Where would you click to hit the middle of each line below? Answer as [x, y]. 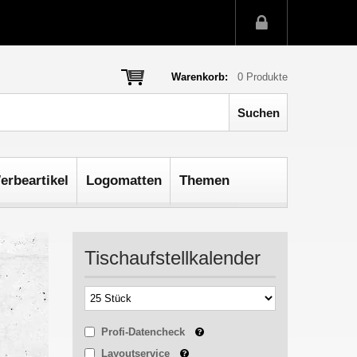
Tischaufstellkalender [173, 258]
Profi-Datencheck [145, 332]
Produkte [265, 77]
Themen [204, 180]
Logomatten [124, 180]
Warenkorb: [200, 77]
